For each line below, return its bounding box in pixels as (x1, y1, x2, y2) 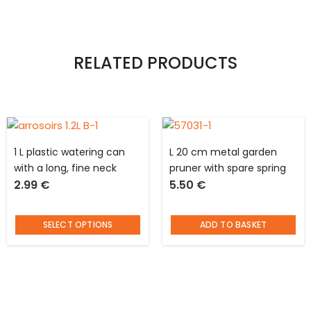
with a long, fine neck (14, 161, 117, 175)
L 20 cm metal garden (169, 145, 277, 159)
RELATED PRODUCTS (74, 51, 237, 74)
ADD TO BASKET (199, 219, 267, 230)
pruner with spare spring (169, 161, 286, 175)
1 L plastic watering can (14, 145, 125, 159)
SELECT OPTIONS (42, 219, 113, 230)
